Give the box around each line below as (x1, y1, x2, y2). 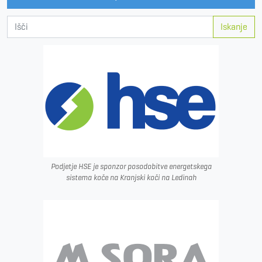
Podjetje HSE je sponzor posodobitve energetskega (50, 161, 212, 172)
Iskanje (220, 20, 247, 32)
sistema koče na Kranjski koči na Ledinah (65, 173, 196, 183)
